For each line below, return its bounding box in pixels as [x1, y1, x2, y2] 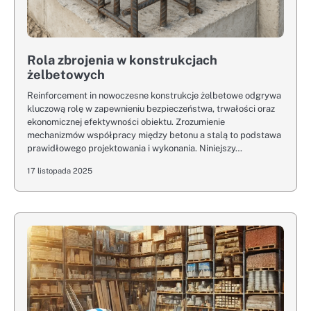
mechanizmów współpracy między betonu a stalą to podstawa [27, 130, 281, 140]
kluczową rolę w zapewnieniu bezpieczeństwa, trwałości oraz [27, 103, 275, 114]
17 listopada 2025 [27, 166, 92, 176]
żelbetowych [27, 67, 105, 82]
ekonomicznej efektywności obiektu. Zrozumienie [27, 117, 225, 127]
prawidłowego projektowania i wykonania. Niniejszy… [27, 143, 242, 153]
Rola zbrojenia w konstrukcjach [27, 53, 217, 67]
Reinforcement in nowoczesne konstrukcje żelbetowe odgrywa [27, 90, 281, 101]
